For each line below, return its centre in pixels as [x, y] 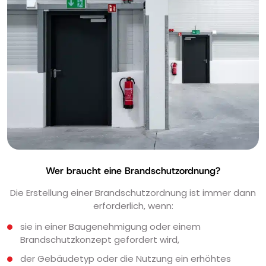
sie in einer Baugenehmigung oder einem [110, 227]
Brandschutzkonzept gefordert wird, [100, 240]
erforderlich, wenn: [133, 206]
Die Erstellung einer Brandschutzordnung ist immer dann [133, 193]
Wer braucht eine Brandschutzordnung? [133, 171]
